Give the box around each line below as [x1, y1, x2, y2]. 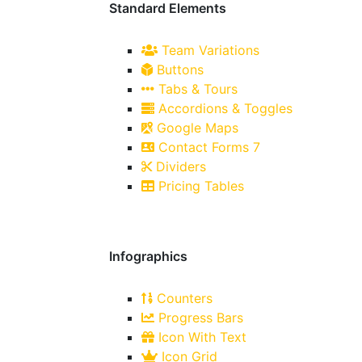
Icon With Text [154, 329, 246, 345]
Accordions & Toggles [154, 100, 293, 116]
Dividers [152, 158, 206, 175]
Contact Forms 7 [154, 139, 260, 155]
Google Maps [153, 120, 238, 136]
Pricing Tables [154, 178, 244, 194]
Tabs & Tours [154, 81, 238, 97]
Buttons [153, 61, 204, 78]
